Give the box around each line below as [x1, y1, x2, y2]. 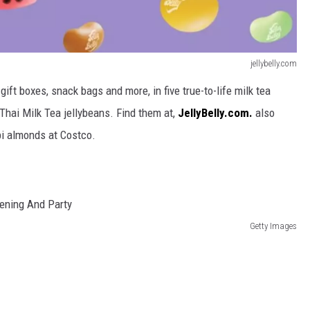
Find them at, [116, 106, 178, 120]
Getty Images [250, 220, 297, 231]
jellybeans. [64, 106, 116, 120]
